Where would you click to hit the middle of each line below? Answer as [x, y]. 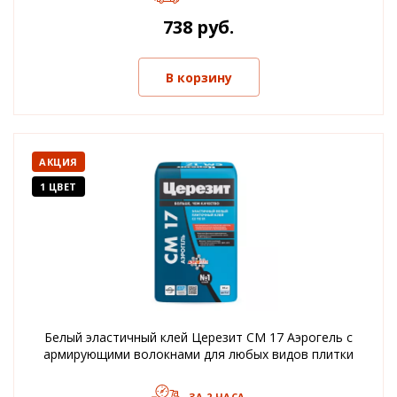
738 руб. [198, 27]
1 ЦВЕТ [58, 187]
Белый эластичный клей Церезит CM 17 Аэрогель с [198, 337]
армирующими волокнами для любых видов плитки [198, 354]
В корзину [198, 77]
